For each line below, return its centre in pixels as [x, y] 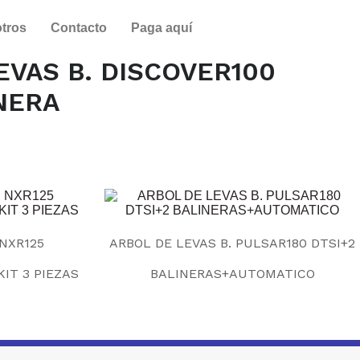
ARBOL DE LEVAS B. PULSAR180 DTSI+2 [232, 243]
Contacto [78, 28]
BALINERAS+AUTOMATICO [232, 274]
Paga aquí [161, 28]
